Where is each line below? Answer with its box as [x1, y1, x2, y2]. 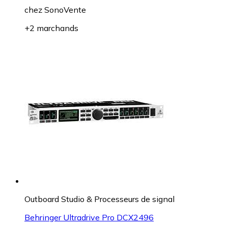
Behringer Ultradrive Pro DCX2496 [24, 212, 154, 222]
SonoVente [44, 4, 86, 15]
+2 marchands [24, 22, 78, 33]
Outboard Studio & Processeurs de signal [24, 193, 175, 204]
